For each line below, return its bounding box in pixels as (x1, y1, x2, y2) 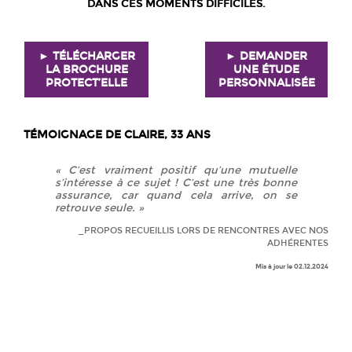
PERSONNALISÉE (218, 75, 315, 90)
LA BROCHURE (45, 62, 128, 76)
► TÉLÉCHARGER (38, 49, 135, 63)
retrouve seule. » (55, 201, 144, 214)
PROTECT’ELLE (46, 75, 127, 90)
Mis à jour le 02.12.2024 (255, 263, 328, 271)
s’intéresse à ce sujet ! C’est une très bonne (55, 176, 297, 189)
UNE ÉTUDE (233, 62, 299, 76)
